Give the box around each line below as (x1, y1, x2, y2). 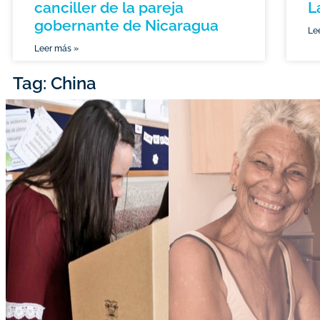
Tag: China (13, 73, 96, 94)
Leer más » (34, 44, 79, 54)
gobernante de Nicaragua (34, 16, 219, 35)
